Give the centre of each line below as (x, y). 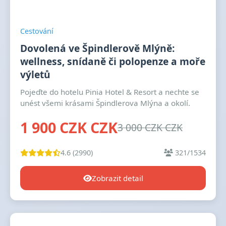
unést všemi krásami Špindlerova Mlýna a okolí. (105, 103)
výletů (35, 74)
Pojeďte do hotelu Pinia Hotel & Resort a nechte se (110, 92)
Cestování (37, 31)
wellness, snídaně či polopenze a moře (113, 61)
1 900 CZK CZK (69, 127)
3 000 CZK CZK (150, 127)
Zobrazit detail (117, 178)
